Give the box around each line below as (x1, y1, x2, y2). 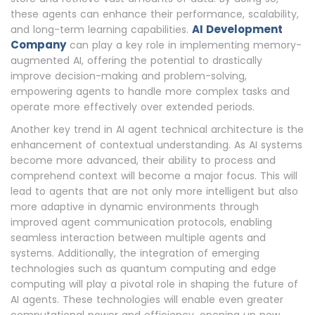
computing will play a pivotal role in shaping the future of (11, 277, 298, 292)
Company (11, 37, 66, 53)
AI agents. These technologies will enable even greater (11, 292, 283, 307)
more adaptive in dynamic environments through (11, 200, 259, 214)
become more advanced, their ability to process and (11, 153, 276, 168)
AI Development (192, 22, 283, 37)
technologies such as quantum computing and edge (11, 262, 276, 276)
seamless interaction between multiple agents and (11, 231, 266, 245)
